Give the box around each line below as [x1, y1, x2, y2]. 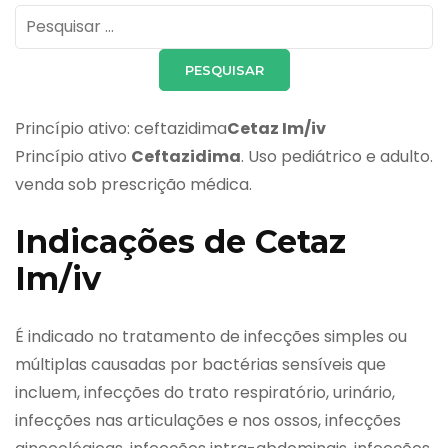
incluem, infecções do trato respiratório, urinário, [15, 381, 395, 405]
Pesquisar [14, 5, 89, 29]
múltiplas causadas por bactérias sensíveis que [15, 353, 386, 377]
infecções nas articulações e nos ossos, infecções [15, 409, 401, 433]
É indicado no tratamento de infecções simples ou [15, 325, 407, 349]
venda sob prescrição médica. [15, 172, 252, 196]
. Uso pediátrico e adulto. [241, 144, 433, 168]
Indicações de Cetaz [15, 221, 346, 261]
